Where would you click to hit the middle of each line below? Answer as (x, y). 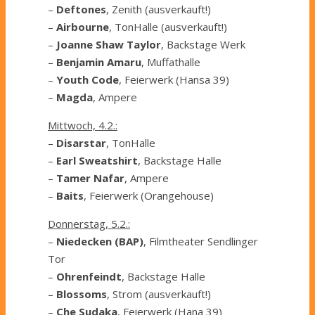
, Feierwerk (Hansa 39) (174, 79)
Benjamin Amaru (99, 62)
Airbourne (83, 26)
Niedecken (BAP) (100, 241)
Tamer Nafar (90, 178)
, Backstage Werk (203, 44)
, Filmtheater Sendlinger (201, 241)
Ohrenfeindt (89, 276)
